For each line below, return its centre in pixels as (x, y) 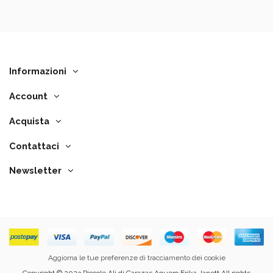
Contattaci (34, 146)
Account (28, 96)
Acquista (29, 121)
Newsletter (35, 171)
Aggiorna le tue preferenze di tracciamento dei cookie (136, 257)
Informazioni (38, 71)
